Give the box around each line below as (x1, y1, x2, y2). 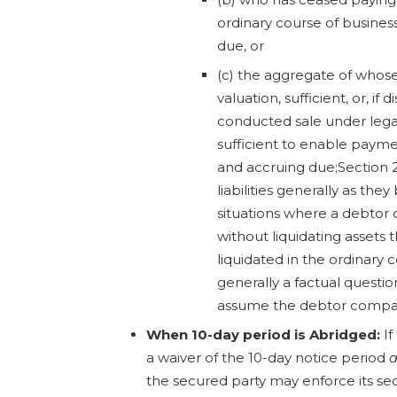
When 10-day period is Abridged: (146, 326, 380, 343)
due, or (217, 37, 264, 54)
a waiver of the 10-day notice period (146, 349, 389, 366)
